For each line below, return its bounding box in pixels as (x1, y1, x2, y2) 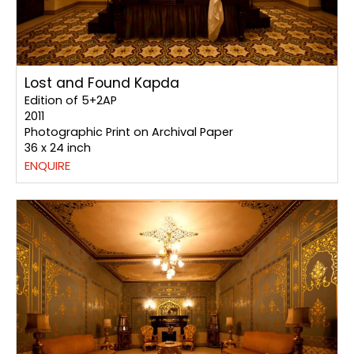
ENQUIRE (24, 157, 70, 175)
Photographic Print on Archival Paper (24, 124, 233, 141)
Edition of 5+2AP (24, 92, 117, 109)
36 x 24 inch (24, 140, 91, 156)
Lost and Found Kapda (24, 73, 179, 93)
